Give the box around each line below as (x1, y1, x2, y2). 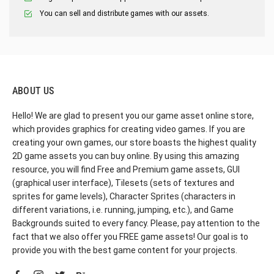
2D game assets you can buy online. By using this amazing (12, 151, 239, 161)
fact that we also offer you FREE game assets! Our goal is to (12, 232, 248, 242)
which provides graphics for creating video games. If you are (12, 124, 245, 134)
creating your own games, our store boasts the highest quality (12, 138, 256, 147)
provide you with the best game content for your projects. (12, 245, 237, 255)
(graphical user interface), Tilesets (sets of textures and (12, 178, 234, 188)
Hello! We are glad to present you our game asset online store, (12, 111, 254, 120)
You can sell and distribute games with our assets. (40, 9, 209, 18)
